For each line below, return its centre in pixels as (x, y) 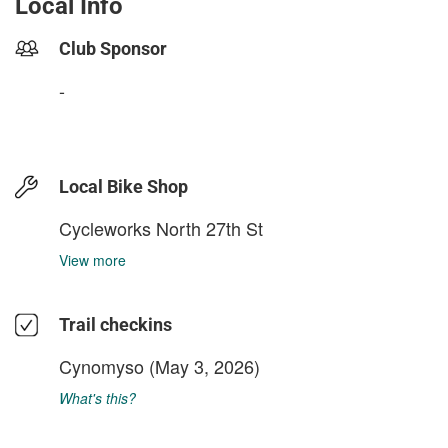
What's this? (97, 398)
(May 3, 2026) (202, 366)
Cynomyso (101, 366)
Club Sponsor (113, 48)
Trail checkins (115, 324)
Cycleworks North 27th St (161, 228)
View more (92, 260)
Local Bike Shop (123, 186)
